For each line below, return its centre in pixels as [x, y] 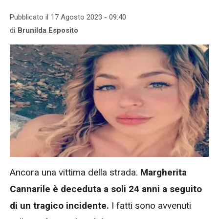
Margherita [162, 172]
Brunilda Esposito [48, 31]
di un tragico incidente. [59, 205]
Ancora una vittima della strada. [74, 172]
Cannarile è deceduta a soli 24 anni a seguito [106, 189]
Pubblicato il [29, 17]
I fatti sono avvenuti [150, 205]
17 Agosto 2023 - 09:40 [88, 17]
